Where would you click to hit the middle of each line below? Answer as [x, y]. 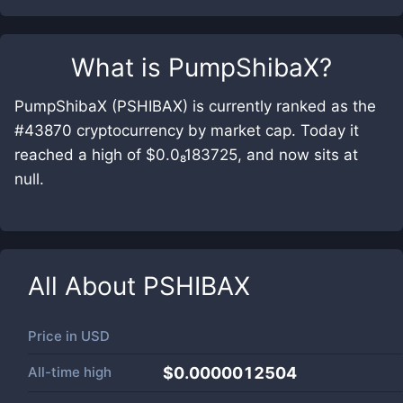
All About [85, 286]
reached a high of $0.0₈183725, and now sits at [186, 155]
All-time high [70, 372]
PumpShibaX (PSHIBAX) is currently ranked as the [195, 106]
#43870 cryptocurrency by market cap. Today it [187, 130]
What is [120, 67]
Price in [54, 336]
